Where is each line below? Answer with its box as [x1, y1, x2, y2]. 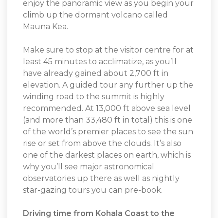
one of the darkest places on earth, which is [23, 150, 191, 160]
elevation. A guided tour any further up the [23, 80, 193, 90]
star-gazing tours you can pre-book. [23, 185, 164, 195]
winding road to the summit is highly [23, 92, 164, 102]
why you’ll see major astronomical [23, 162, 154, 172]
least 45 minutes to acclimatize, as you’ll [23, 57, 177, 67]
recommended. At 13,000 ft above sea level [23, 104, 191, 113]
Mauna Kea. [23, 22, 70, 32]
